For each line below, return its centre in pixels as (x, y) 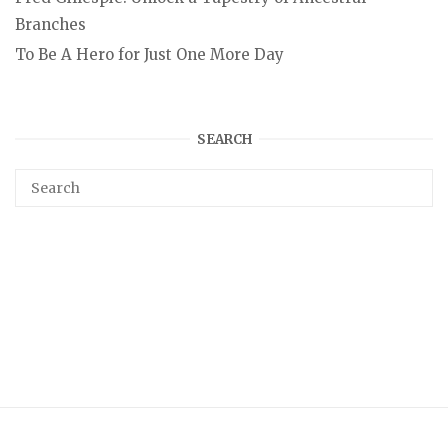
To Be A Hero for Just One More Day (149, 54)
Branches (50, 24)
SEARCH (224, 139)
